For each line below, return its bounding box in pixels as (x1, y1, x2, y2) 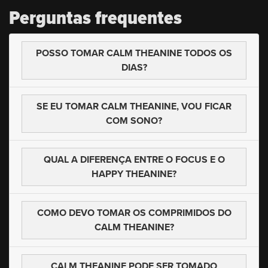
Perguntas (9, 4, 91, 32)
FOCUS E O (175, 153, 225, 167)
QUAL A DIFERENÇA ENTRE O (43, 153, 175, 167)
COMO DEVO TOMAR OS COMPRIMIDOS (36, 206, 218, 220)
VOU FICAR (181, 99, 232, 114)
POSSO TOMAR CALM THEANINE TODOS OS (36, 46, 232, 60)
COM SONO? (106, 114, 162, 128)
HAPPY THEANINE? (92, 167, 176, 181)
